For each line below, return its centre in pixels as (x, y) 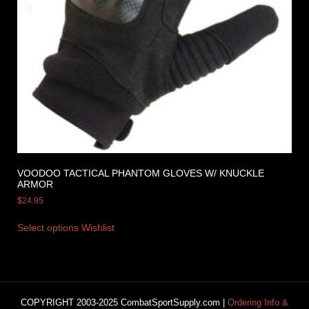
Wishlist (98, 228)
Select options (48, 228)
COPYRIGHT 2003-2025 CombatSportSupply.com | (124, 302)
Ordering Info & (258, 302)
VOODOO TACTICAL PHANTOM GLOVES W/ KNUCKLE (141, 173)
